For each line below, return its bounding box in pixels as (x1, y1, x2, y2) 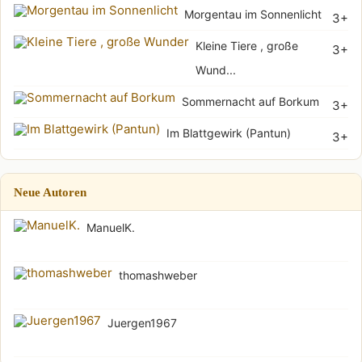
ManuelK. (86, 220, 135, 234)
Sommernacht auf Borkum (182, 94, 319, 108)
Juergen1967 (107, 315, 177, 330)
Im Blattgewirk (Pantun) (166, 125, 291, 140)
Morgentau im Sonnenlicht (184, 6, 322, 21)
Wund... (196, 62, 236, 77)
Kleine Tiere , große (196, 38, 298, 53)
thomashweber (119, 267, 197, 282)
